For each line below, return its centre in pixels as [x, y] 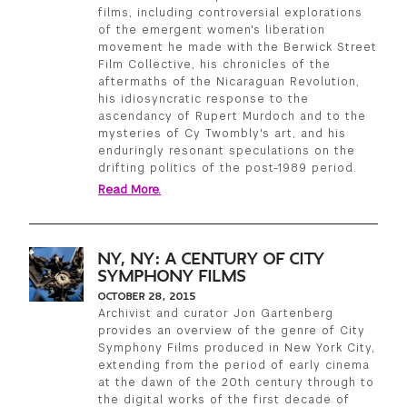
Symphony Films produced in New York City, [237, 348]
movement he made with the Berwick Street [238, 48]
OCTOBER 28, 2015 [148, 297]
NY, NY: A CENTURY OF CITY [212, 260]
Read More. [130, 190]
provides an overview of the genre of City [232, 331]
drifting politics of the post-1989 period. [228, 169]
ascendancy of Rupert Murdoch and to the [233, 117]
